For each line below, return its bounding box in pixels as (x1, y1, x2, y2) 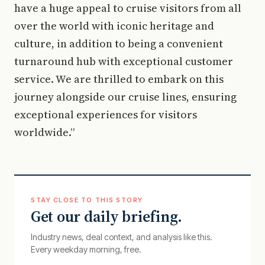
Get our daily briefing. (31, 205, 183, 227)
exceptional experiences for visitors (14, 106, 197, 122)
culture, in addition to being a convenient (14, 35, 223, 51)
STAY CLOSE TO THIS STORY (31, 195, 143, 204)
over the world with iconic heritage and (14, 18, 214, 33)
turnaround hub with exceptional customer (14, 53, 233, 69)
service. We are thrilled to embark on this (14, 71, 224, 86)
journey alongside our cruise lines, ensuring (14, 89, 237, 104)
